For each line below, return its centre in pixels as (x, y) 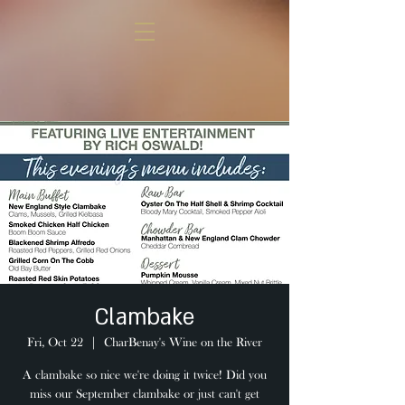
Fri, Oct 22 (55, 343)
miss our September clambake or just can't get (145, 395)
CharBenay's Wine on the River (183, 343)
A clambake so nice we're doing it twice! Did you (145, 376)
